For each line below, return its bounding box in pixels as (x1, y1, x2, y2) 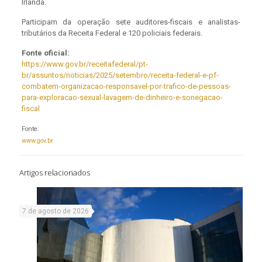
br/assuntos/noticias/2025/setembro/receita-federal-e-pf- (21, 71, 219, 80)
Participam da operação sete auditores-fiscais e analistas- (21, 18, 241, 27)
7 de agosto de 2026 (22, 207, 89, 216)
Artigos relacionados (19, 167, 90, 178)
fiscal (21, 104, 40, 113)
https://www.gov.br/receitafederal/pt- (21, 60, 148, 69)
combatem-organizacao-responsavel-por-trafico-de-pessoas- (21, 82, 231, 91)
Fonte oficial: (21, 49, 70, 58)
